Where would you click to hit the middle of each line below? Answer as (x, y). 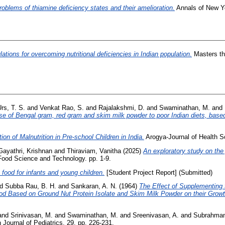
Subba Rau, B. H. (31, 186)
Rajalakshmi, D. (122, 108)
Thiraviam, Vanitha (94, 151)
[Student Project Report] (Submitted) (158, 172)
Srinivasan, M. (32, 215)
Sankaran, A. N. (94, 186)
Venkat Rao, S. (62, 108)
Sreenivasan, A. (156, 215)
